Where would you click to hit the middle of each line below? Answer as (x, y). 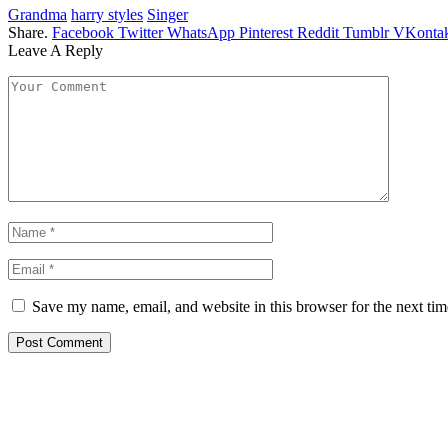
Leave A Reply (55, 50)
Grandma (37, 14)
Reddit (318, 32)
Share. (28, 32)
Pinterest (266, 32)
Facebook (83, 32)
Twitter (140, 32)
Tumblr (366, 32)
